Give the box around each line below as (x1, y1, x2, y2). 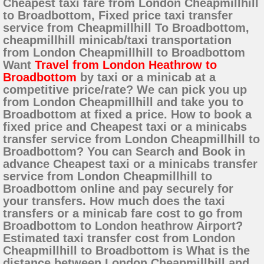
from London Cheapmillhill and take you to (3, 95, 243, 109)
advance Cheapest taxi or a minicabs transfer (3, 157, 258, 171)
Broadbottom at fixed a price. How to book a (3, 108, 252, 121)
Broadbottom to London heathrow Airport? (3, 219, 243, 233)
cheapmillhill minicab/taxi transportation (3, 34, 232, 47)
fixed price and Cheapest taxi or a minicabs (3, 120, 247, 134)
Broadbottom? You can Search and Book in (3, 145, 245, 159)
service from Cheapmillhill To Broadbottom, (3, 21, 249, 35)
